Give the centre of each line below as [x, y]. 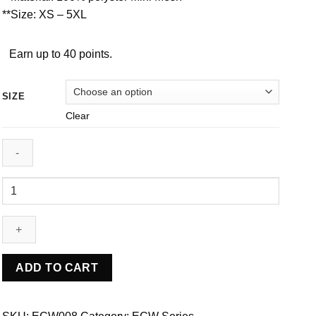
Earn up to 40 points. [60, 54]
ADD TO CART [57, 268]
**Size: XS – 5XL [44, 14]
